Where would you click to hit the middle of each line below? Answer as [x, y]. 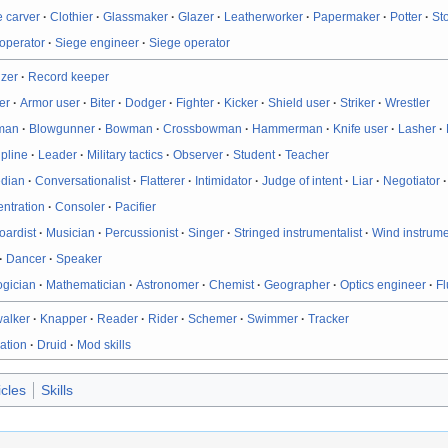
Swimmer [273, 318]
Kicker [241, 102]
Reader [118, 318]
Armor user [50, 102]
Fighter [195, 102]
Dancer [26, 258]
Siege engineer [97, 42]
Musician [71, 232]
